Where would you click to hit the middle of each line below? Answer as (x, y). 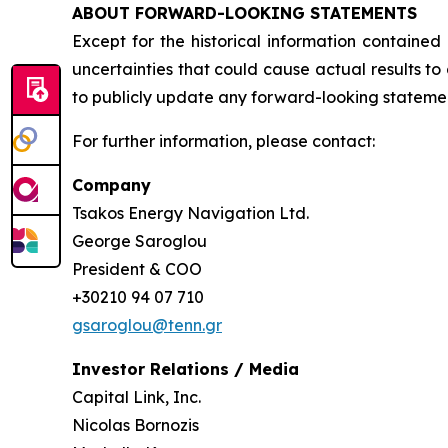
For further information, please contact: (223, 141)
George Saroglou (139, 241)
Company (111, 185)
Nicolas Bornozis (135, 425)
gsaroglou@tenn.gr (147, 325)
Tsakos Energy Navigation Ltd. (190, 213)
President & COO (139, 269)
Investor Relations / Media (185, 369)
